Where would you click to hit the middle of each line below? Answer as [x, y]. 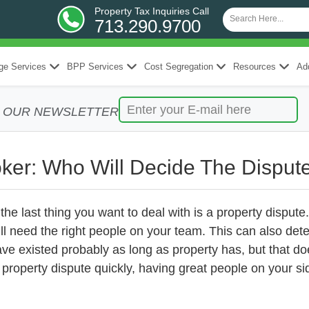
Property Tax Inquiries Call [152, 11]
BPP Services [95, 66]
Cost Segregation [178, 66]
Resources [255, 66]
